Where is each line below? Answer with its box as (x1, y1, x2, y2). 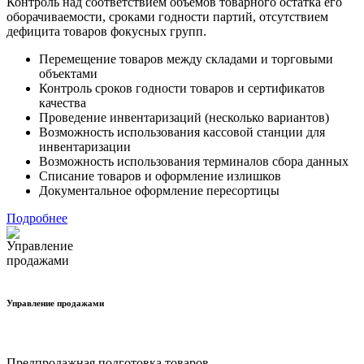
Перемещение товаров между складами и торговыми (39, 51, 333, 66)
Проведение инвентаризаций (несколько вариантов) (39, 110, 329, 124)
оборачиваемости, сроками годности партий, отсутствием (6, 9, 328, 24)
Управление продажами (6, 297, 104, 308)
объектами (39, 66, 97, 80)
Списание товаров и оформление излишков (39, 168, 281, 183)
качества (39, 95, 86, 110)
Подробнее (6, 210, 67, 225)
